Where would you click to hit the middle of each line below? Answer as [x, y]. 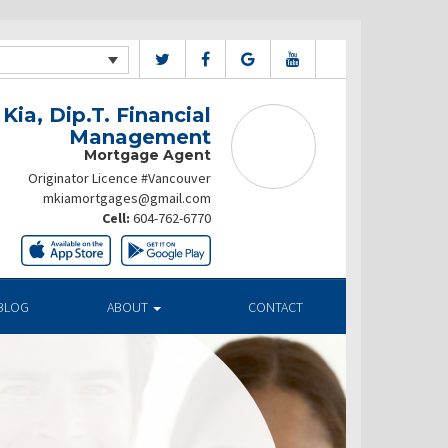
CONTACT [275, 307]
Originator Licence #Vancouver [119, 178]
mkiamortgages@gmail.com [127, 198]
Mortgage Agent [147, 155]
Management [140, 137]
